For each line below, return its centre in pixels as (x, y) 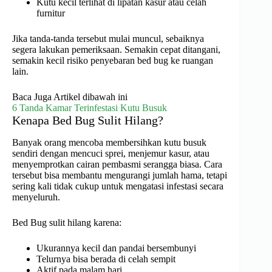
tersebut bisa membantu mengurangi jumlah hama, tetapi (120, 175)
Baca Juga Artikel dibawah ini (70, 97)
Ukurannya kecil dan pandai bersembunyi (116, 248)
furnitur (51, 13)
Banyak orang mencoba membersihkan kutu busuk (109, 143)
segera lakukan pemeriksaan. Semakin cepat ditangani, (116, 50)
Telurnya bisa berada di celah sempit (106, 259)
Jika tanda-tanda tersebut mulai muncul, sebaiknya (108, 39)
